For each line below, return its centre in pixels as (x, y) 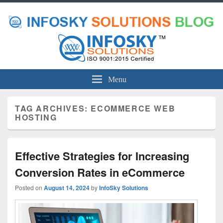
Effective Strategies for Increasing (102, 156)
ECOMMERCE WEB (133, 109)
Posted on (29, 188)
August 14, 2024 (67, 188)
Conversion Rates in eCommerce (100, 172)
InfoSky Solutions (124, 188)
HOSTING (36, 117)
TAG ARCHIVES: (53, 109)
